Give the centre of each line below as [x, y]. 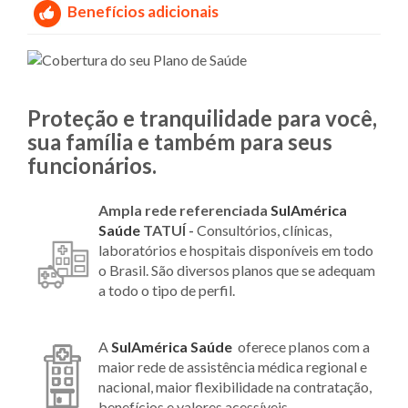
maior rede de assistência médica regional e [233, 367]
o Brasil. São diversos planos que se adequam [237, 270]
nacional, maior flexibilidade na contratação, [235, 387]
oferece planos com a [304, 347]
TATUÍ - [170, 230]
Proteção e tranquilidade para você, [202, 118]
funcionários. [92, 166]
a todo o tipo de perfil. [168, 291]
